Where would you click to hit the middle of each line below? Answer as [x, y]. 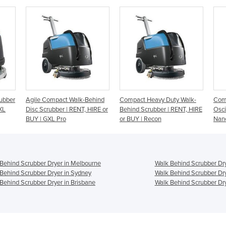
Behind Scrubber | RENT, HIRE [76, 109]
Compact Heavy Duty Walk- [73, 100]
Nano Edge [144, 119]
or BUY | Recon [56, 119]
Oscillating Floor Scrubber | [166, 109]
